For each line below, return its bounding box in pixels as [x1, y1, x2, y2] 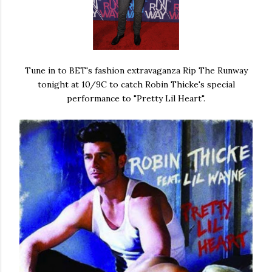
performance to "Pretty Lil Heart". [67, 93, 205, 104]
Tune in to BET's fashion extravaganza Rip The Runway [24, 65, 248, 76]
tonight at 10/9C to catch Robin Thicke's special [37, 79, 235, 90]
